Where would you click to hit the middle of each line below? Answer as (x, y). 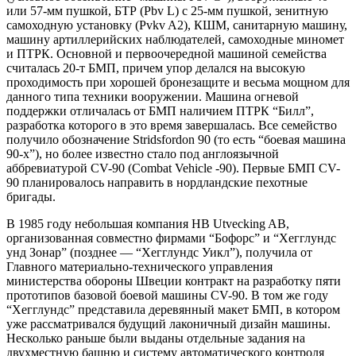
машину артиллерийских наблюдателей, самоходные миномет (175, 39)
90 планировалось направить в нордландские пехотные (157, 182)
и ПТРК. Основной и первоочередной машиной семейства (166, 53)
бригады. (31, 196)
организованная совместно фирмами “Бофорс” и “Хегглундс (171, 238)
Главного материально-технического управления (139, 266)
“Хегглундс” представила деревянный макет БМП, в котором (173, 309)
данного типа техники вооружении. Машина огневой (153, 96)
